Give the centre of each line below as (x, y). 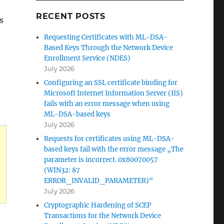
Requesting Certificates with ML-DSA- (106, 37)
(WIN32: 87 (62, 170)
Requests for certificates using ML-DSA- (109, 139)
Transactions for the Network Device (103, 216)
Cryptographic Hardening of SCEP (98, 205)
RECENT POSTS (70, 16)
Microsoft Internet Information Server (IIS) (114, 93)
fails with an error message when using (107, 104)
